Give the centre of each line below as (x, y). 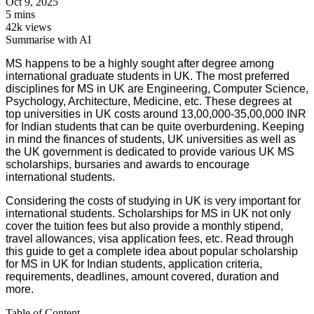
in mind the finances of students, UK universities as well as (151, 139)
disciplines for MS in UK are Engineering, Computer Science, (157, 88)
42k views (28, 27)
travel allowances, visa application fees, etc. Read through (150, 238)
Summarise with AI (48, 39)
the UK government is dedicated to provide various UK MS (150, 151)
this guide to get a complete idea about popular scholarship (152, 251)
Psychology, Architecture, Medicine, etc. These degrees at (149, 101)
